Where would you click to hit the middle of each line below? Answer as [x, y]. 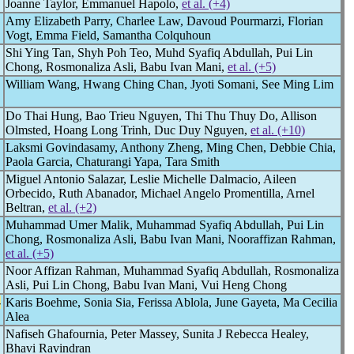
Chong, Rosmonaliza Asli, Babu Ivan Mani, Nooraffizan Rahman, [171, 239]
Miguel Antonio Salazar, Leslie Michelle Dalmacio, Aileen [151, 179]
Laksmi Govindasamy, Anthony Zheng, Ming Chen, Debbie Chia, [171, 147]
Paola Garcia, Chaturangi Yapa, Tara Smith [113, 162]
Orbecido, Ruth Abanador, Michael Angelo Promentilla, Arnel [160, 193]
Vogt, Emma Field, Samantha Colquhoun [108, 35]
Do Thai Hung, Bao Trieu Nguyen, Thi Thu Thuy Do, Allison [161, 116]
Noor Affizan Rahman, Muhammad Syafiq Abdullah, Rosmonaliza [172, 271]
